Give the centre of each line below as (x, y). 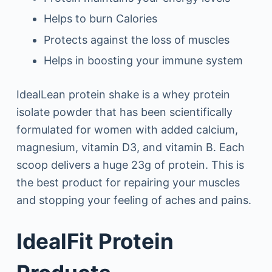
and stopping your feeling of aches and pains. (134, 200)
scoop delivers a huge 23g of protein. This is (130, 165)
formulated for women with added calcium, (127, 129)
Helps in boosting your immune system (143, 60)
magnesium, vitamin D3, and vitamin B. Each (130, 147)
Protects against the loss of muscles (136, 39)
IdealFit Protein (95, 241)
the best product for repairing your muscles (128, 182)
